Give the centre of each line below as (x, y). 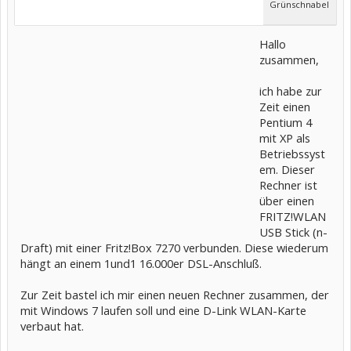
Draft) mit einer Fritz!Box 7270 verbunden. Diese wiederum (174, 248)
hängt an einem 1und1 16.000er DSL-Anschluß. (141, 263)
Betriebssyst (292, 154)
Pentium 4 (286, 122)
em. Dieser (287, 169)
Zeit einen (285, 107)
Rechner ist (288, 185)
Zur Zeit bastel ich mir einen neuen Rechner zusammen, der (175, 295)
